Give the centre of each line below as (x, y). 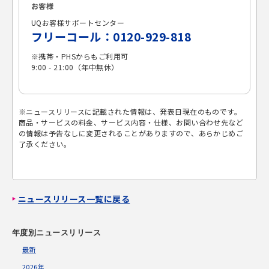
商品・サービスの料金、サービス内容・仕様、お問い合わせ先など (131, 122)
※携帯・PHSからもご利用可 (80, 56)
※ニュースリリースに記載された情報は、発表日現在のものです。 (130, 111)
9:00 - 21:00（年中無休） (75, 67)
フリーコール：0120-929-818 (111, 36)
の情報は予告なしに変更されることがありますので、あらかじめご (131, 133)
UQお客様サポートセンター (78, 22)
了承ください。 (45, 144)
